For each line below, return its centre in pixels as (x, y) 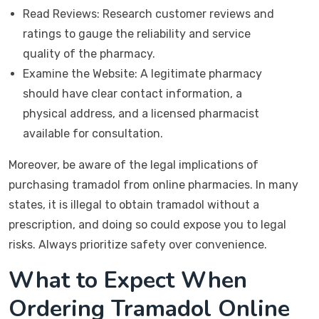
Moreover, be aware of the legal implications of (134, 165)
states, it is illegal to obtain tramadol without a (134, 205)
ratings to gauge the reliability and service (137, 34)
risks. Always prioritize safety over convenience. (138, 245)
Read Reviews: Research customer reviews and (148, 14)
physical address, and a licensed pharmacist (141, 114)
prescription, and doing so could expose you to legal (147, 225)
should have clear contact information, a (132, 94)
